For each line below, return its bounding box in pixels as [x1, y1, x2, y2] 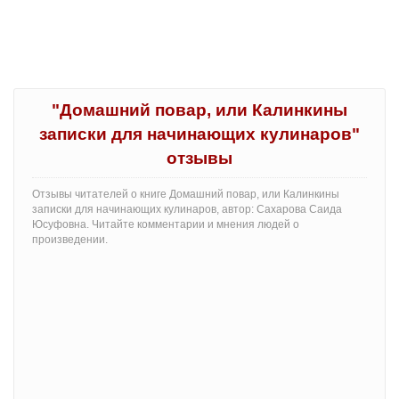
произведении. [32, 233, 108, 247]
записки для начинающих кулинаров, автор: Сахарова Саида [32, 203, 342, 216]
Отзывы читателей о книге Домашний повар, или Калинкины [32, 188, 339, 201]
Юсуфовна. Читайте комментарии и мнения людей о [32, 218, 299, 232]
